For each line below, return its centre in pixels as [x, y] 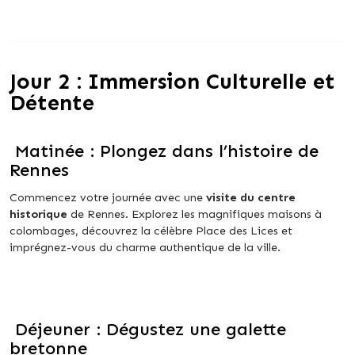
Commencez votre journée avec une [108, 198]
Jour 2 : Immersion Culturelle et [172, 82]
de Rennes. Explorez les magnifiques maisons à [195, 214]
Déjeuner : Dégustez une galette [148, 330]
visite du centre [251, 198]
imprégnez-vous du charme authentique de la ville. [145, 248]
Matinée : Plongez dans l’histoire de [164, 151]
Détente [52, 103]
